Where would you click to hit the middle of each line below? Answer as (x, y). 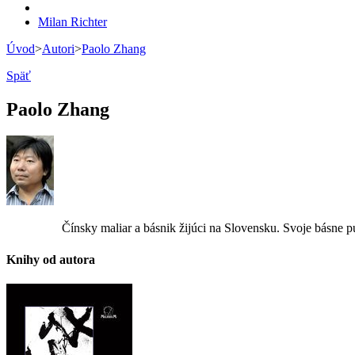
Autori (58, 48)
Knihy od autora (51, 259)
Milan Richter (73, 21)
